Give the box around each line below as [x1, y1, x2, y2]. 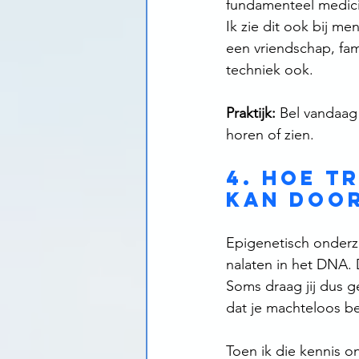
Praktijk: [226, 104, 276, 123]
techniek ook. [226, 61, 313, 79]
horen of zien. [226, 126, 314, 144]
